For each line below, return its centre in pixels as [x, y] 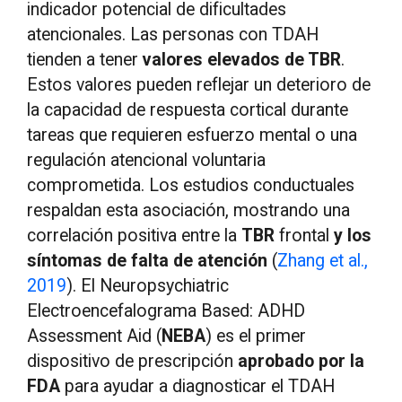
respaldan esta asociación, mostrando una [189, 210]
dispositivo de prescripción [133, 361]
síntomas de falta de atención [148, 260]
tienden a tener [85, 59]
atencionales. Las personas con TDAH [173, 34]
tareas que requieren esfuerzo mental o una [192, 135]
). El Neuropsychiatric [148, 285]
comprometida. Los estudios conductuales [191, 185]
